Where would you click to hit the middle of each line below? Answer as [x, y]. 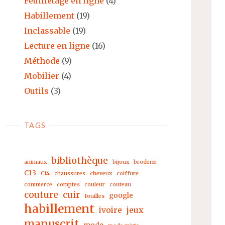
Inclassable [47, 30]
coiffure [128, 173]
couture [41, 194]
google [121, 195]
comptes [68, 184]
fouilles [94, 196]
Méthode [42, 61]
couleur [95, 184]
